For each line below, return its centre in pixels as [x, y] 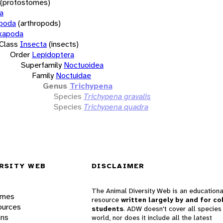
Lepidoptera [53, 54]
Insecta [33, 44]
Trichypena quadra [116, 107]
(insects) [64, 44]
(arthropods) [39, 23]
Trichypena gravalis [117, 96]
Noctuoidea [84, 65]
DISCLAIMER [118, 166]
